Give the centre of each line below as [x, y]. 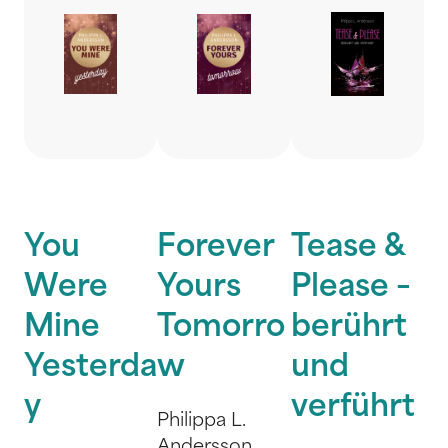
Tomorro [221, 328]
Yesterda [90, 368]
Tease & [347, 248]
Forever [216, 248]
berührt [348, 328]
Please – [350, 288]
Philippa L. [201, 421]
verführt [352, 408]
